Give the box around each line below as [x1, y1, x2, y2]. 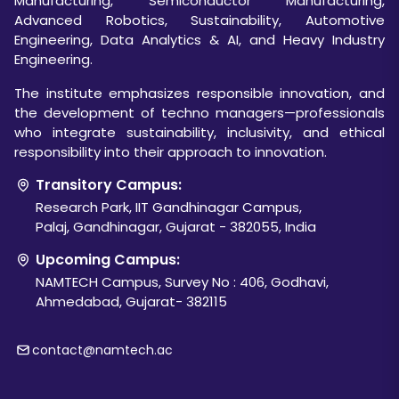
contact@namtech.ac [32, 340, 173, 359]
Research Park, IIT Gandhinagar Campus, [36, 197, 302, 216]
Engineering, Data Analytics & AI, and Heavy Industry [14, 29, 385, 49]
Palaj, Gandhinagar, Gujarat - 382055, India [36, 216, 316, 236]
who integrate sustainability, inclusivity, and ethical [14, 122, 385, 142]
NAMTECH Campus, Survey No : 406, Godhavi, [36, 272, 329, 291]
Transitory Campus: [32, 174, 182, 195]
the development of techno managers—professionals [14, 102, 385, 122]
